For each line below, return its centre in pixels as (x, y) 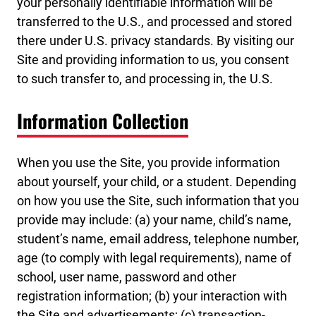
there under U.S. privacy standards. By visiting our (156, 41)
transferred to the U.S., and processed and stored (154, 22)
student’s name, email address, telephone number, (158, 239)
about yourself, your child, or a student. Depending (157, 182)
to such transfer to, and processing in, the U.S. (145, 79)
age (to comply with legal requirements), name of (154, 258)
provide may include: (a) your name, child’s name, (154, 220)
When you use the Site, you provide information (148, 163)
